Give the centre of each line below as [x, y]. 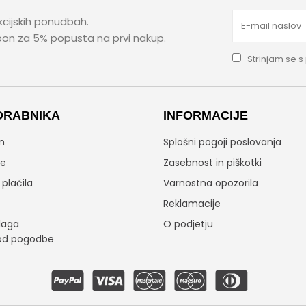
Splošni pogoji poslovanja [222, 142]
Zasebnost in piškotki [212, 162]
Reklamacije [192, 203]
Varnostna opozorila [211, 183]
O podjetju [188, 224]
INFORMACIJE [206, 115]
